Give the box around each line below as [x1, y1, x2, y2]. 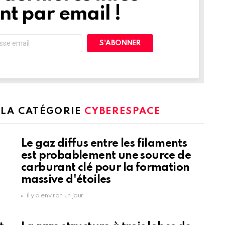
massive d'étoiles [21, 174, 111, 186]
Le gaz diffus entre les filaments [21, 138, 187, 150]
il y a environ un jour [27, 192, 84, 199]
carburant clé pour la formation [21, 162, 190, 174]
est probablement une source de [21, 150, 191, 162]
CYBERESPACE [84, 106, 161, 117]
